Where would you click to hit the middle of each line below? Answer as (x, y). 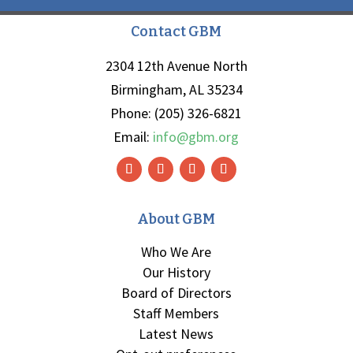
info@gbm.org (196, 137)
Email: (134, 137)
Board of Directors (176, 293)
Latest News (176, 334)
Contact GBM (176, 32)
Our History (176, 273)
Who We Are (176, 252)
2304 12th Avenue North (176, 66)
